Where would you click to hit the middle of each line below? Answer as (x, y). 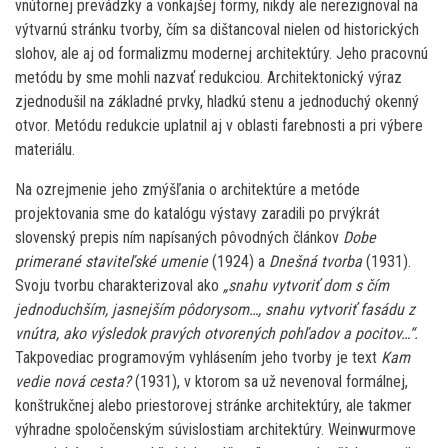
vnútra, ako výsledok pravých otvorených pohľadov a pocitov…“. (216, 334)
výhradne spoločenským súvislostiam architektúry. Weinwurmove (215, 430)
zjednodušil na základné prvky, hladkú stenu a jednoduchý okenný (217, 102)
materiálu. (45, 150)
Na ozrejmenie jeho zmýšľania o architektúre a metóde (187, 190)
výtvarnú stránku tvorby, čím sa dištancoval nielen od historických (217, 30)
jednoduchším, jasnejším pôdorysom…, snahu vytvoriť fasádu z (215, 310)
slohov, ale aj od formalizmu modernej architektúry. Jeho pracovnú (221, 54)
